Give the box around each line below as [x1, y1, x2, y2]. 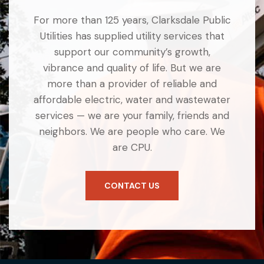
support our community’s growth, [54, 45, 210, 58]
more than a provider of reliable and [47, 77, 217, 90]
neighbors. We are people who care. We [39, 125, 225, 138]
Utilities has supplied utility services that [39, 29, 225, 42]
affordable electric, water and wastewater [34, 93, 230, 106]
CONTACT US [104, 180, 160, 191]
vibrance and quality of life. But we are [43, 61, 221, 74]
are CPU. [112, 141, 152, 154]
